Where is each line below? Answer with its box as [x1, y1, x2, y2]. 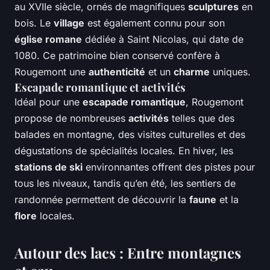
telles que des [169, 112, 234, 125]
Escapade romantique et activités [14, 80, 186, 95]
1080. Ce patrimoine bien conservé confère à [14, 49, 220, 62]
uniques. [210, 66, 251, 78]
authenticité [89, 66, 145, 78]
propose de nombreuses [14, 112, 128, 125]
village [54, 17, 84, 30]
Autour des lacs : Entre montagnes [14, 243, 241, 263]
